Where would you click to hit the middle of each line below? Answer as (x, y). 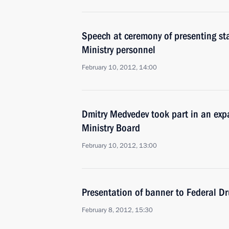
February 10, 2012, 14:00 (119, 67)
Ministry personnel (119, 50)
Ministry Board (111, 128)
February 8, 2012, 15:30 (117, 210)
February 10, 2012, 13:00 (119, 146)
